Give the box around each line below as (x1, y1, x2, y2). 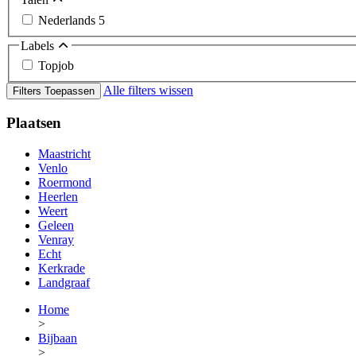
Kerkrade (38, 261, 85, 275)
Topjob (38, 59, 74, 73)
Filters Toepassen (13, 85, 95, 98)
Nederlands (38, 13, 99, 27)
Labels (21, 38, 57, 52)
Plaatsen (6, 114, 61, 131)
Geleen (38, 218, 74, 232)
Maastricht (38, 146, 91, 161)
